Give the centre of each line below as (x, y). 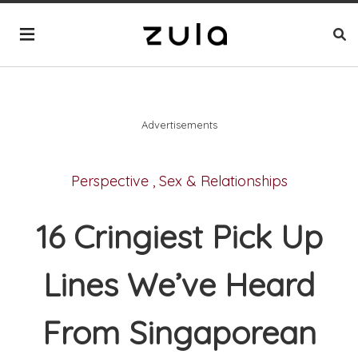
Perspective (109, 181)
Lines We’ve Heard (179, 285)
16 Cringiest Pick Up (179, 237)
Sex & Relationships (223, 181)
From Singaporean (179, 333)
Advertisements (179, 124)
